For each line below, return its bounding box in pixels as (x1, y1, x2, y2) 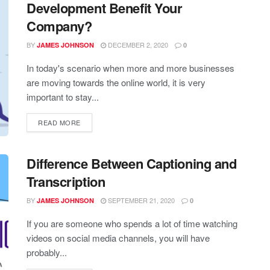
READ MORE (38, 118, 81, 128)
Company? (27, 16, 92, 36)
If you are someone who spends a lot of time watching (27, 216, 237, 230)
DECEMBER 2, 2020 (106, 40, 168, 50)
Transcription (27, 171, 105, 191)
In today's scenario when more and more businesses (27, 61, 234, 75)
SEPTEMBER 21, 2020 (106, 195, 175, 205)
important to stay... (27, 90, 99, 104)
